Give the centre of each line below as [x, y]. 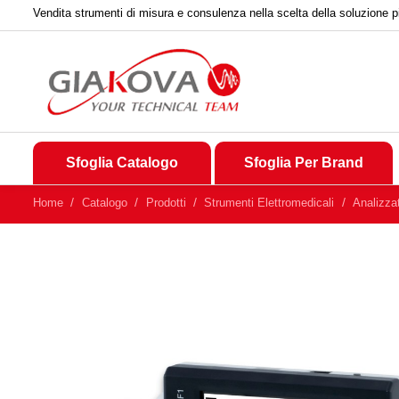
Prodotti [166, 202]
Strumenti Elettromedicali [269, 202]
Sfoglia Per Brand [304, 163]
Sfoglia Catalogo [122, 163]
